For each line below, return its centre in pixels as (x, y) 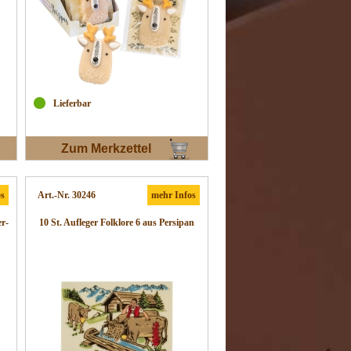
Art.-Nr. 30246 (67, 195)
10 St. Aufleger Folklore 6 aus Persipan (117, 223)
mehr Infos (174, 195)
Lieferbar (72, 103)
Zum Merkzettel (106, 149)
